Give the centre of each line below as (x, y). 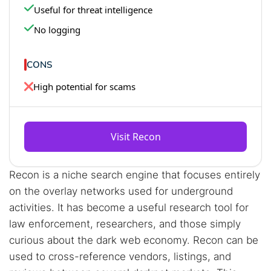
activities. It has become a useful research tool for (129, 207)
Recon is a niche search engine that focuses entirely (135, 175)
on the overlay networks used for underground (121, 191)
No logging (57, 30)
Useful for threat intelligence (93, 10)
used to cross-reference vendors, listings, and (120, 256)
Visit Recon (135, 137)
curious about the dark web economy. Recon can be (134, 240)
